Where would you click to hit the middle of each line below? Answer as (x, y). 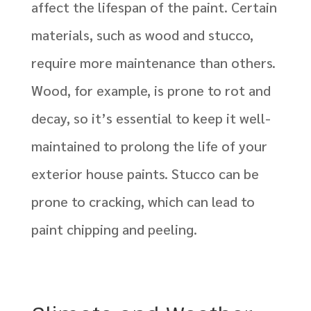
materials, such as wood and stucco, (142, 35)
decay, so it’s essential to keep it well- (151, 118)
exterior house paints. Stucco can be (145, 174)
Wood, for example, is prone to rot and (151, 91)
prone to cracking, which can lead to (143, 202)
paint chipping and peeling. (114, 229)
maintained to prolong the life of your (149, 146)
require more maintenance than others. (153, 63)
